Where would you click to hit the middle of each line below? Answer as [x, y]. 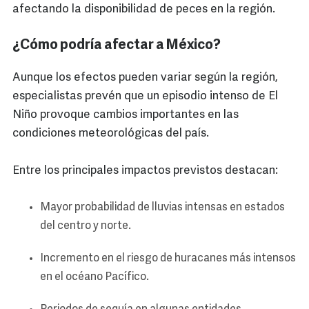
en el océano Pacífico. [96, 278]
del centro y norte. [87, 227]
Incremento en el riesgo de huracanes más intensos [168, 259]
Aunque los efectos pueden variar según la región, [145, 78]
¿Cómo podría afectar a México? [117, 46]
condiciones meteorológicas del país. [111, 134]
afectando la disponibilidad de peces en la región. [144, 10]
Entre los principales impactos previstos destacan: [145, 171]
